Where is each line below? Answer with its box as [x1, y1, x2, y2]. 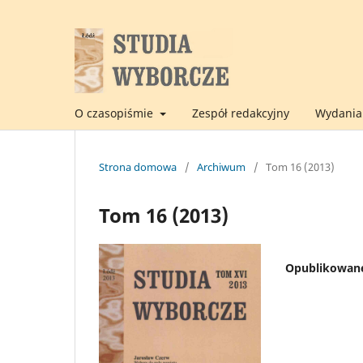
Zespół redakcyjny [191, 105, 289, 121]
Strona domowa [99, 159, 177, 174]
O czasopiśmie [75, 105, 156, 121]
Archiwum [197, 159, 246, 174]
